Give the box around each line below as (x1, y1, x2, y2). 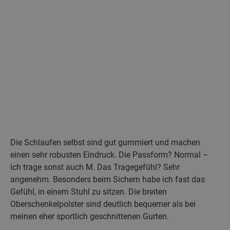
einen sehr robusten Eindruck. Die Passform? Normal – (10, 150, 208, 160)
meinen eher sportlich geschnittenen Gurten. (10, 212, 169, 222)
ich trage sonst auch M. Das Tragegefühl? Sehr (10, 162, 180, 172)
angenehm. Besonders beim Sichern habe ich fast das (10, 175, 205, 185)
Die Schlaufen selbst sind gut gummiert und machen (10, 138, 200, 148)
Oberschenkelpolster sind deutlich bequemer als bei (10, 199, 196, 209)
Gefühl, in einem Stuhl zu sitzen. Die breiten (10, 187, 167, 197)
